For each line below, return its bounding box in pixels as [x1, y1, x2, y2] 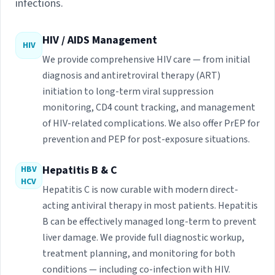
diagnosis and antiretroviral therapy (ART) [42, 69, 220, 83]
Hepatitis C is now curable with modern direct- [42, 183, 238, 197]
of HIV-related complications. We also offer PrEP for [42, 117, 260, 131]
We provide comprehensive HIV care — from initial [42, 53, 250, 67]
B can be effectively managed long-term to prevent [42, 215, 257, 229]
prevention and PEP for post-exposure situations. [42, 133, 250, 147]
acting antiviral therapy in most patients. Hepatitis [42, 199, 258, 213]
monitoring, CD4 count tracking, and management [42, 101, 255, 115]
